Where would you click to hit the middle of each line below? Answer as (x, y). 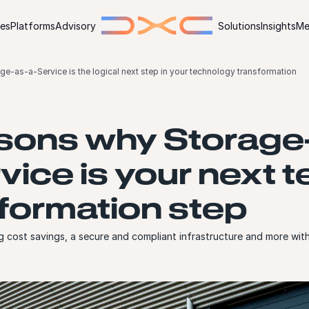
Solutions (239, 26)
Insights (278, 26)
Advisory (76, 26)
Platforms (33, 26)
